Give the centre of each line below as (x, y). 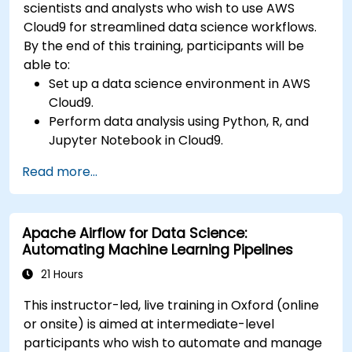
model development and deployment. (167, 215)
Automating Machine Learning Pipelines (158, 249)
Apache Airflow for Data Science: (134, 233)
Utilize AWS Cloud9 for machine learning (172, 196)
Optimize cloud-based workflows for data (178, 234)
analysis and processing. (124, 253)
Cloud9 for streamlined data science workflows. (170, 27)
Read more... (60, 171)
